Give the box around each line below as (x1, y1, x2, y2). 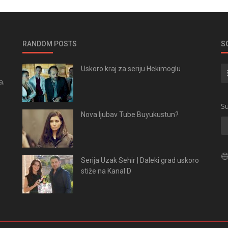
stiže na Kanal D (81, 166, 131, 175)
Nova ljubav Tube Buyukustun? (81, 110, 179, 119)
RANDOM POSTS (22, 39, 77, 48)
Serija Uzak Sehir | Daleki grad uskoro (81, 156, 199, 164)
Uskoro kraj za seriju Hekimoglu (81, 64, 181, 73)
